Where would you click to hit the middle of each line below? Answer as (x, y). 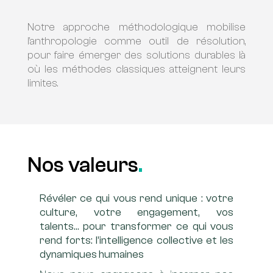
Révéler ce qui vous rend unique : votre (136, 198)
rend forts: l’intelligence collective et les (136, 240)
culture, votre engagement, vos (136, 212)
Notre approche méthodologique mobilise (136, 27)
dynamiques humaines (91, 254)
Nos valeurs (83, 165)
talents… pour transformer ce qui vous (136, 226)
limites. (42, 83)
